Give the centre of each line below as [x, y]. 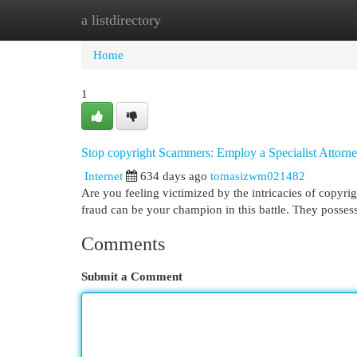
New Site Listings [203, 20]
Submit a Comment [132, 276]
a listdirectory [121, 20]
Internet [104, 176]
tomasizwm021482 [258, 176]
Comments [123, 244]
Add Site [292, 20]
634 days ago [174, 176]
